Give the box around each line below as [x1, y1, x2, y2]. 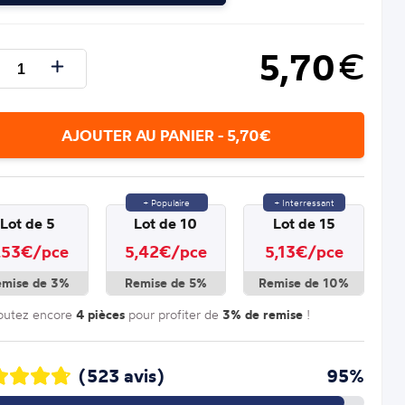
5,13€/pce [264, 240, 344, 262]
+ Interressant [274, 196, 334, 208]
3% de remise [221, 306, 303, 323]
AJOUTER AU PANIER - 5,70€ [61, 125, 270, 145]
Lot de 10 [134, 213, 198, 232]
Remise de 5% [124, 274, 207, 291]
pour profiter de [124, 306, 222, 322]
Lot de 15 [272, 213, 335, 232]
